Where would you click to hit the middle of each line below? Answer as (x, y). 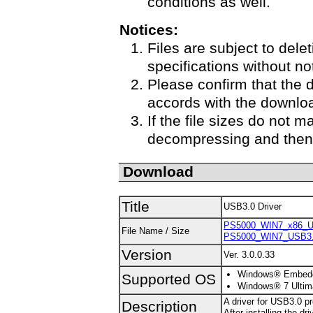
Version (147, 255)
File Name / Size (155, 231)
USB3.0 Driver (253, 206)
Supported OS (169, 279)
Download (158, 172)
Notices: (149, 30)
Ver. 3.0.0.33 (249, 255)
